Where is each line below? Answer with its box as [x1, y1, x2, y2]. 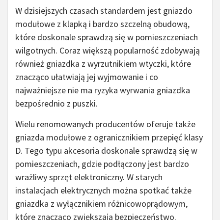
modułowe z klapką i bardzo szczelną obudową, [15, 18, 190, 30]
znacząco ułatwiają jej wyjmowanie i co [15, 71, 158, 83]
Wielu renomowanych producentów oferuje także [15, 118, 195, 130]
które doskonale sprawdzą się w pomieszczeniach [15, 31, 198, 43]
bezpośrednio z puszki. [15, 98, 98, 110]
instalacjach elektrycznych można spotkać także [15, 185, 192, 196]
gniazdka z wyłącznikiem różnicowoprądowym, [15, 198, 188, 210]
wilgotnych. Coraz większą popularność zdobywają [15, 45, 200, 56]
